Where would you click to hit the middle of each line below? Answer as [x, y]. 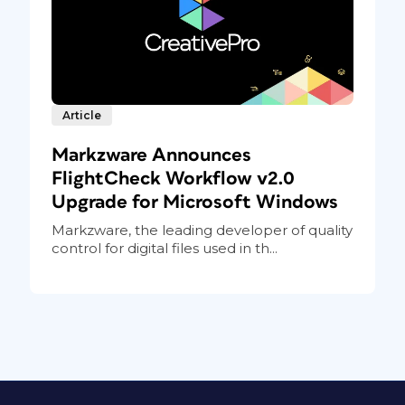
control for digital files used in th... [164, 249]
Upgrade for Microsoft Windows [194, 202]
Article [81, 116]
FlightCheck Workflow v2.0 [173, 179]
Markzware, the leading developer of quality [202, 231]
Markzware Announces [151, 155]
